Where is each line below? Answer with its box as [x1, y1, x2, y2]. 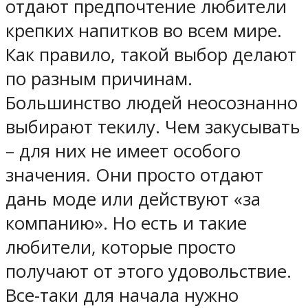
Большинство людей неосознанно [5, 90, 298, 115]
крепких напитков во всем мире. [5, 18, 282, 43]
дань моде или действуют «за [5, 186, 261, 211]
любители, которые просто [5, 234, 236, 259]
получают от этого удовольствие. [5, 258, 291, 283]
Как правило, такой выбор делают [5, 42, 296, 67]
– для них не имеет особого [5, 138, 241, 163]
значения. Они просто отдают [5, 162, 263, 187]
